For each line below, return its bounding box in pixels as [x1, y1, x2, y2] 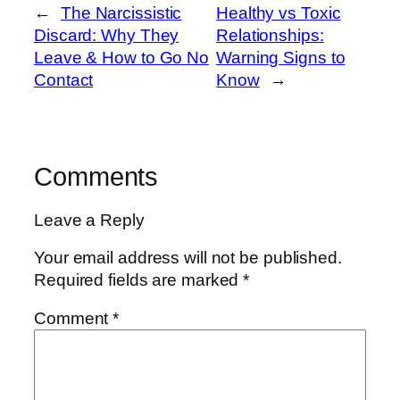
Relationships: [216, 25, 324, 45]
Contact [34, 70, 94, 89]
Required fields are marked [34, 270, 244, 289]
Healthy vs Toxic [216, 3, 341, 22]
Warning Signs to [216, 47, 346, 67]
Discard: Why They [34, 25, 179, 45]
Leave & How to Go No [34, 47, 209, 67]
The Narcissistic [60, 3, 182, 22]
